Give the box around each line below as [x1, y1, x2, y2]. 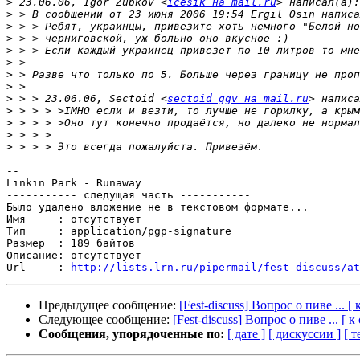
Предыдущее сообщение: [39, 298, 179, 313]
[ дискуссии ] [268, 327, 341, 342]
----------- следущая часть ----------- [6, 189, 251, 202]
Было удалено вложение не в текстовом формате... [6, 201, 309, 214]
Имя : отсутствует [6, 213, 141, 226]
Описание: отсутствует [6, 249, 141, 262]
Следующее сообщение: [39, 313, 173, 327]
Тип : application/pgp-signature [6, 225, 231, 238]
